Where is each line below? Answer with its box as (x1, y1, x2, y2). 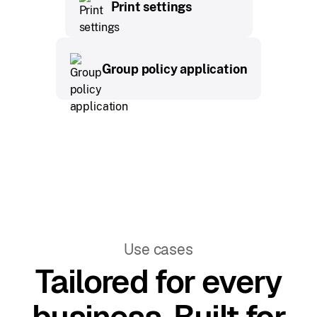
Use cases (124, 240, 193, 260)
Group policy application (101, 61, 248, 76)
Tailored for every (35, 261, 282, 303)
